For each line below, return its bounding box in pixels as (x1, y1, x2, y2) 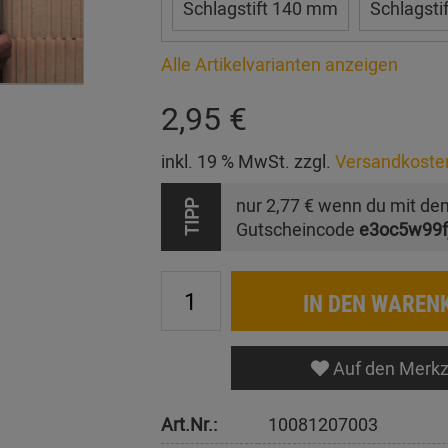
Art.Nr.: (160, 412, 217, 436)
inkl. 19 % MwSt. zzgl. (160, 149, 335, 173)
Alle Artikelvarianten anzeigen (160, 52, 398, 76)
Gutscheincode (235, 217, 359, 241)
